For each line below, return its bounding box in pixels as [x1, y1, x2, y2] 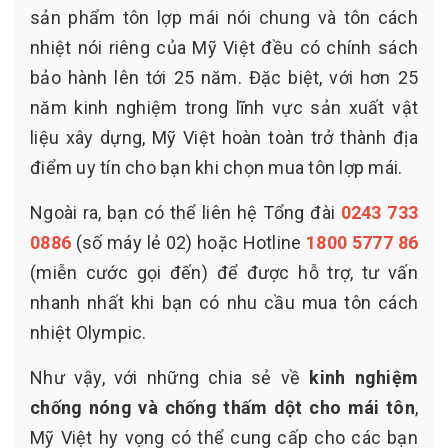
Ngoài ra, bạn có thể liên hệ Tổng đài [30, 202, 341, 224]
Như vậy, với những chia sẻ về [30, 367, 310, 389]
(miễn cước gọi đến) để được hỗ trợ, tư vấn [30, 262, 418, 284]
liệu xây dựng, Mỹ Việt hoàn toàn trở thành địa [30, 127, 418, 149]
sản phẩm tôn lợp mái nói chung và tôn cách [30, 7, 418, 29]
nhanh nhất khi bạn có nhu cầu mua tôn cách [30, 292, 418, 314]
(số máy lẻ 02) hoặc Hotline [71, 232, 307, 254]
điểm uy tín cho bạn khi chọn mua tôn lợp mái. [30, 157, 407, 179]
